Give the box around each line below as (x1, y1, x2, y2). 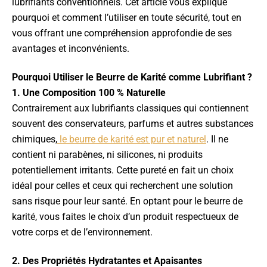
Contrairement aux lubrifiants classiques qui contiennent (12, 103, 249, 114)
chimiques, (12, 133, 57, 145)
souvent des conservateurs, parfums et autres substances (12, 118, 253, 129)
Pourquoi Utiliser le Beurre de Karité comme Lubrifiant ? (12, 72, 252, 83)
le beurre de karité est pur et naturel (57, 133, 206, 145)
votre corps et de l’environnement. (12, 226, 153, 238)
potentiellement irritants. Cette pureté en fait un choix (12, 164, 234, 176)
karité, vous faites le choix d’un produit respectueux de (12, 211, 238, 222)
